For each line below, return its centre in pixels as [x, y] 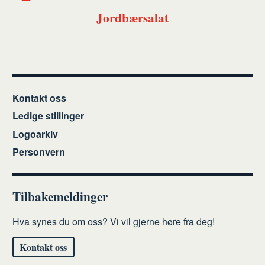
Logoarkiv [35, 134]
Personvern [38, 152]
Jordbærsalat [132, 17]
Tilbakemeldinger [60, 196]
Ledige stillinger [48, 116]
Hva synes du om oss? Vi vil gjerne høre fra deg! [113, 221]
